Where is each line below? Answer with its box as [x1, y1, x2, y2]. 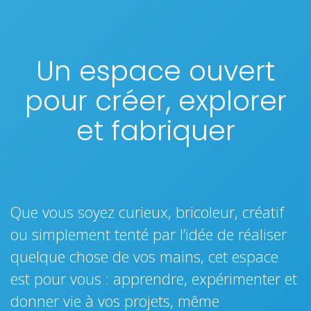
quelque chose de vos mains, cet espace [10, 246, 278, 267]
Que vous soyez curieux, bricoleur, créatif [10, 201, 284, 222]
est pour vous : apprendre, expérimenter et [10, 268, 297, 289]
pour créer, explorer [24, 81, 287, 120]
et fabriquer [76, 111, 235, 150]
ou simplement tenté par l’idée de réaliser [10, 224, 287, 244]
